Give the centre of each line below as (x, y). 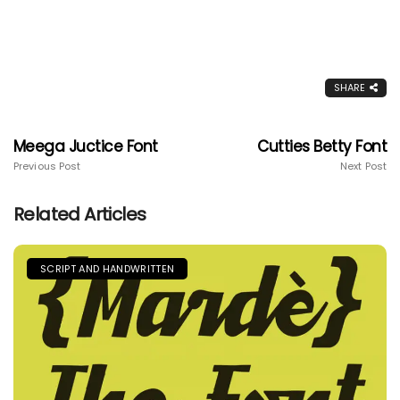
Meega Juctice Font (86, 146)
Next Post (363, 166)
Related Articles (80, 214)
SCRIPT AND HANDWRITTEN (108, 268)
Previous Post (47, 166)
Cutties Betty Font (322, 146)
